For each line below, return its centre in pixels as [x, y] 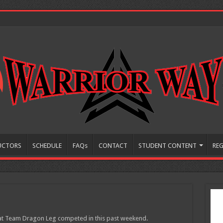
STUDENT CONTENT [167, 146]
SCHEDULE [47, 146]
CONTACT [113, 146]
